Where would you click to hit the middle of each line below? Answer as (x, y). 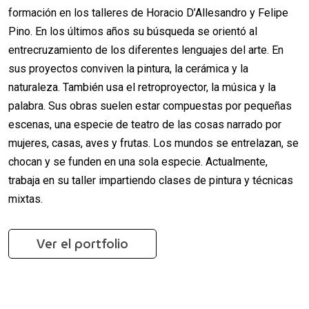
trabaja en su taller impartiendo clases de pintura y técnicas (151, 180)
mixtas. (26, 199)
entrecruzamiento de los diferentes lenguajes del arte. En (146, 50)
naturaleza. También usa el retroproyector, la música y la (142, 87)
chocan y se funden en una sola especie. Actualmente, (138, 161)
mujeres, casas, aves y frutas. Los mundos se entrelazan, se (153, 143)
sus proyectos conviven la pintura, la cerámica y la (128, 68)
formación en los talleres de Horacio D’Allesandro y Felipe (148, 12)
